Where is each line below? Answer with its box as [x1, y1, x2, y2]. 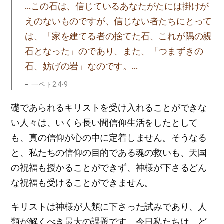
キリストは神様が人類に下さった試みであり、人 [11, 201, 207, 212]
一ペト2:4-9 [31, 80, 68, 88]
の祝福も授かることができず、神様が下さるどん [11, 162, 207, 173]
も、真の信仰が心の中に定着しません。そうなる [11, 132, 207, 143]
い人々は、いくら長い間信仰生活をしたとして [11, 117, 198, 128]
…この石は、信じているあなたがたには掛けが [25, 1, 209, 11]
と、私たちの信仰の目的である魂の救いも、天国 [11, 147, 207, 158]
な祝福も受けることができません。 [11, 177, 154, 188]
